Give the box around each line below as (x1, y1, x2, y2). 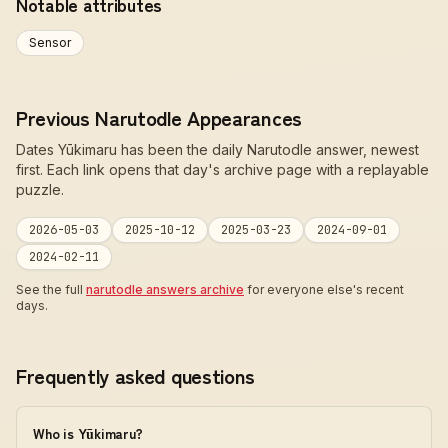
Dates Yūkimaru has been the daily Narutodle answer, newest (16, 141, 419, 158)
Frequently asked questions (16, 361, 256, 390)
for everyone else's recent (244, 282, 404, 297)
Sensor (29, 35, 71, 50)
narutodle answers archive (86, 282, 244, 297)
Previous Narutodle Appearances (16, 103, 302, 132)
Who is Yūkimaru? (33, 423, 143, 443)
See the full (16, 282, 86, 297)
